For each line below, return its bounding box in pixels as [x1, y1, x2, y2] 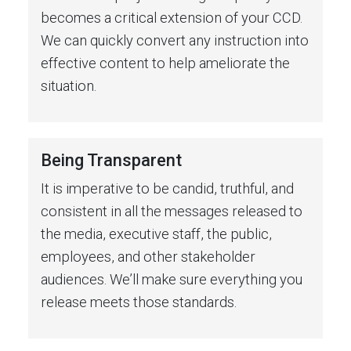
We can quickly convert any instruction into [41, 31, 309, 49]
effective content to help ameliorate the [41, 54, 290, 71]
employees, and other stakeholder [41, 248, 255, 265]
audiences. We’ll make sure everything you [41, 270, 302, 288]
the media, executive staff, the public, [41, 225, 272, 242]
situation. [41, 77, 96, 94]
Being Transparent [41, 150, 182, 170]
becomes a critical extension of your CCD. [41, 9, 302, 26]
